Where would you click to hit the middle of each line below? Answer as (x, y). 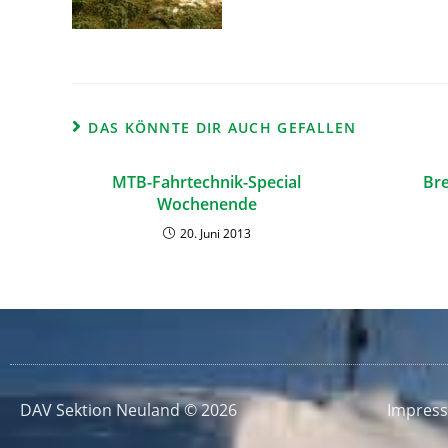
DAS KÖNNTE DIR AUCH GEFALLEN (222, 127)
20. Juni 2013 (215, 233)
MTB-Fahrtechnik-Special (207, 182)
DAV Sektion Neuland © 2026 (128, 410)
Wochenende (206, 204)
